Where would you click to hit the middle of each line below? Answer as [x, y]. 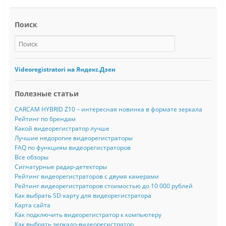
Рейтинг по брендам [45, 119]
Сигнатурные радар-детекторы [61, 167]
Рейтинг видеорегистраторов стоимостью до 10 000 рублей [103, 186]
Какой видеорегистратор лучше [62, 129]
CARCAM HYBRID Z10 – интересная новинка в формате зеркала [108, 109]
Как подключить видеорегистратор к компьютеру [88, 215]
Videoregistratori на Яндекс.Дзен [65, 70]
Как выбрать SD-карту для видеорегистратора [83, 196]
